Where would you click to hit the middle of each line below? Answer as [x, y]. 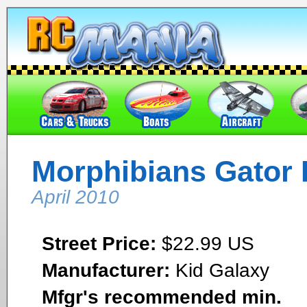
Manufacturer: [106, 270]
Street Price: [99, 243]
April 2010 [75, 197]
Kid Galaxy [220, 270]
